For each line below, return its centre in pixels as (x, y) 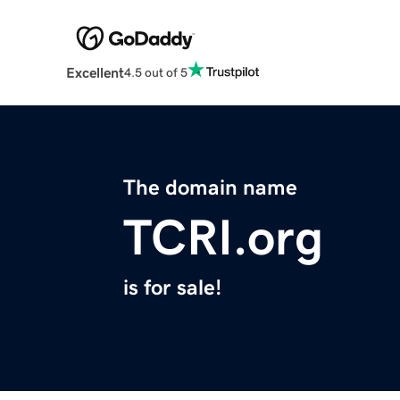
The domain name (210, 188)
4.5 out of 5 (155, 72)
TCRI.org (223, 238)
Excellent (95, 73)
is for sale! (172, 288)
